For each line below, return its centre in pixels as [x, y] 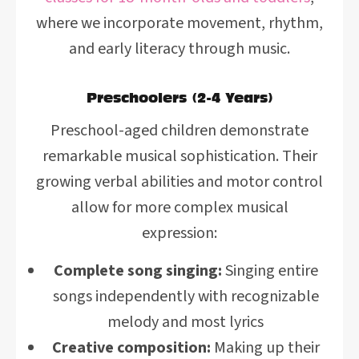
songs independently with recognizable [186, 296]
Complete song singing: [137, 271]
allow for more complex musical [179, 208]
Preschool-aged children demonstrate [179, 131]
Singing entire [270, 271]
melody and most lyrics [186, 322]
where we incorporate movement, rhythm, [179, 23]
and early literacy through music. [179, 49]
